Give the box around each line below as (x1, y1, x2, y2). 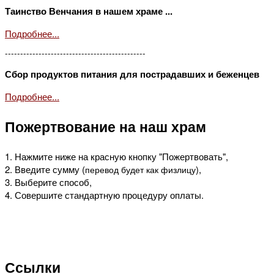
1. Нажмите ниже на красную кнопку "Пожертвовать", (5, 150, 228, 163)
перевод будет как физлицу (85, 163, 196, 176)
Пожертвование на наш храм (5, 116, 206, 136)
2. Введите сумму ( (5, 163, 85, 176)
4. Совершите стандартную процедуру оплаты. (5, 188, 206, 202)
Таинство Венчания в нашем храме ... (5, 4, 172, 18)
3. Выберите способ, (5, 176, 92, 189)
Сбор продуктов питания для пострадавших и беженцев (5, 67, 259, 81)
